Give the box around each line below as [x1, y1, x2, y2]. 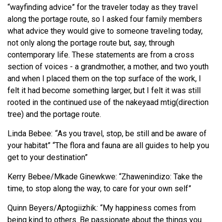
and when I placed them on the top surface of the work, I [7, 74, 201, 83]
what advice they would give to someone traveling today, [7, 26, 203, 36]
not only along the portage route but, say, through [7, 38, 174, 48]
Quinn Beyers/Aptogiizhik [7, 203, 96, 213]
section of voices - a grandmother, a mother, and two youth [7, 62, 209, 71]
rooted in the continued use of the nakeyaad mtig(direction [7, 98, 209, 107]
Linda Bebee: [7, 129, 55, 138]
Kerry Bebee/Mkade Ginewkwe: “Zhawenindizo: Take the [7, 172, 203, 181]
